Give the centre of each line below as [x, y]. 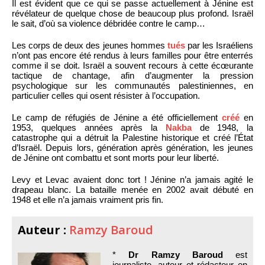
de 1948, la [222, 127]
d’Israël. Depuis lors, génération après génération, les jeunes [132, 147]
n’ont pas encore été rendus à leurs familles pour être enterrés [132, 55]
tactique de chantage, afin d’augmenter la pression [132, 75]
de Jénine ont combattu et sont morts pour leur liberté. [115, 157]
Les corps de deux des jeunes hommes [90, 45]
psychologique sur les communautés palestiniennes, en [132, 85]
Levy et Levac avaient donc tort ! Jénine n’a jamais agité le [132, 179]
